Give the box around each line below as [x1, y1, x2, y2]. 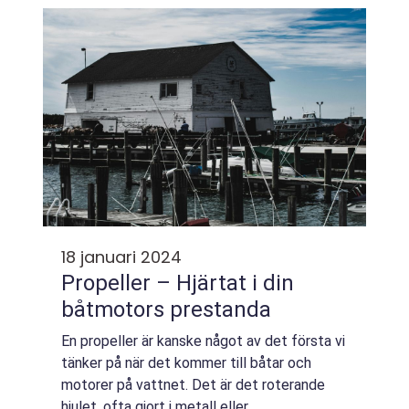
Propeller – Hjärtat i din [61, 270, 294, 296]
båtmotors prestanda [61, 297, 271, 322]
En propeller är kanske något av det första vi [61, 332, 345, 350]
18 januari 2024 [61, 246, 182, 268]
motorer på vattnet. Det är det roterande [61, 376, 325, 393]
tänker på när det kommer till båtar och [61, 354, 311, 372]
